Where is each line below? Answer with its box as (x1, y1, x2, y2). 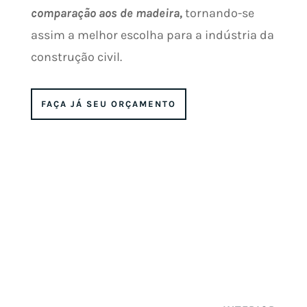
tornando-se (182, 5, 254, 21)
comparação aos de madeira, (30, 5, 182, 21)
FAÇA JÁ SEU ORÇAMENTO (40, 99, 176, 110)
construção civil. (30, 49, 122, 65)
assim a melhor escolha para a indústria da (30, 27, 274, 43)
